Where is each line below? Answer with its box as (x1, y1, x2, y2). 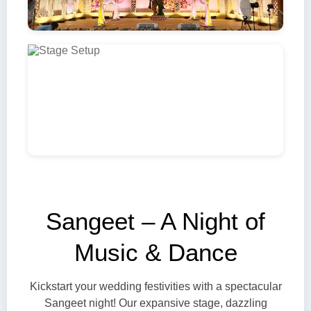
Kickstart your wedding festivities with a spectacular (29, 280, 282, 292)
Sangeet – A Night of (46, 208, 265, 235)
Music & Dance (74, 239, 237, 266)
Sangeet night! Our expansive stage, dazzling (44, 297, 267, 309)
